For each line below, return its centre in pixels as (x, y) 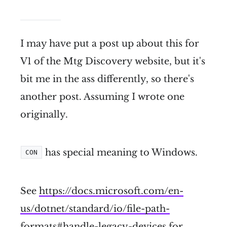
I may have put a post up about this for (110, 43)
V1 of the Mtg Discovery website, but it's (113, 61)
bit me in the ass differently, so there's (107, 79)
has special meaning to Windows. (120, 152)
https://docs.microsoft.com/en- (111, 191)
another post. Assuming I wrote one (102, 97)
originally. (44, 114)
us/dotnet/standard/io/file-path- (95, 209)
